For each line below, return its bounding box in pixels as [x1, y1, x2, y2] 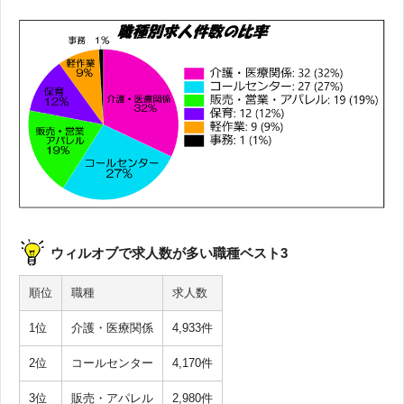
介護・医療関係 [71, 320, 153, 335]
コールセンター [71, 355, 153, 370]
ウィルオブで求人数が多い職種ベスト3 [50, 244, 288, 261]
